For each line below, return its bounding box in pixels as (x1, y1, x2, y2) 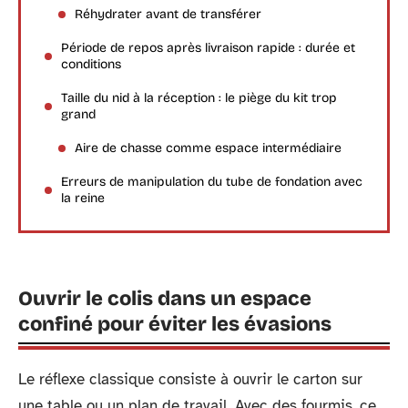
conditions (61, 56, 121, 72)
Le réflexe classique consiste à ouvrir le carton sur (18, 370, 362, 389)
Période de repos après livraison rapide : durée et (61, 39, 355, 56)
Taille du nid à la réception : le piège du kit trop (61, 89, 337, 106)
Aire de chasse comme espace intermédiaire (75, 139, 342, 156)
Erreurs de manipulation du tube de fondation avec (61, 173, 362, 189)
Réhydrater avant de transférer (75, 5, 261, 22)
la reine (61, 189, 105, 206)
